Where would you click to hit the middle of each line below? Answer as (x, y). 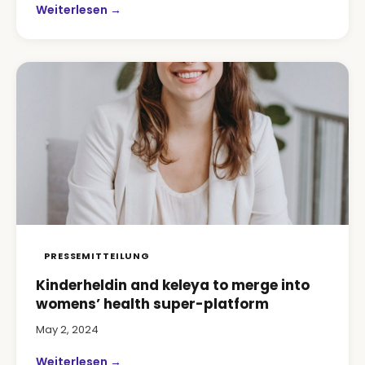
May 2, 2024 (67, 330)
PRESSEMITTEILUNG (97, 256)
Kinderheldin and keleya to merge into (173, 285)
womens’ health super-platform (152, 304)
